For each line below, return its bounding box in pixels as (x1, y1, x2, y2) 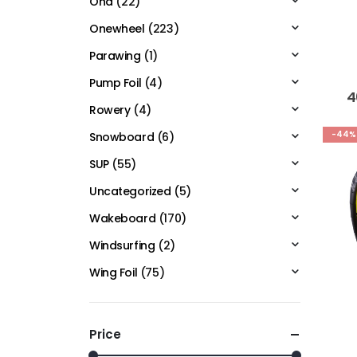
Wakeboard (89, 210, 156, 227)
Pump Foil (89, 75, 142, 92)
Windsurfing (89, 237, 155, 254)
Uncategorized (89, 183, 171, 200)
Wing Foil (89, 265, 138, 281)
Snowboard (89, 129, 155, 146)
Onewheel (89, 21, 145, 37)
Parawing (89, 48, 141, 65)
